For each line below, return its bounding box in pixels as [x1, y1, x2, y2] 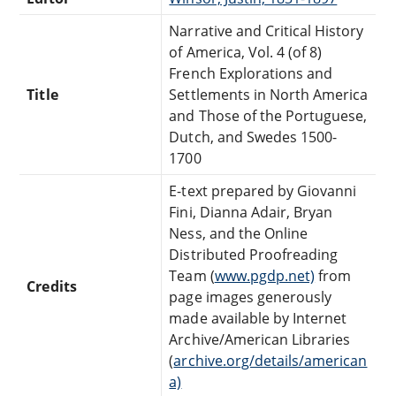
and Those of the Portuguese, [169, 105, 368, 126]
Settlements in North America [169, 84, 369, 104]
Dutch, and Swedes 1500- [169, 126, 338, 147]
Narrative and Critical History [169, 20, 364, 41]
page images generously [169, 286, 332, 307]
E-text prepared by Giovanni [169, 180, 357, 201]
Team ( [169, 265, 215, 286]
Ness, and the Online [169, 223, 308, 243]
